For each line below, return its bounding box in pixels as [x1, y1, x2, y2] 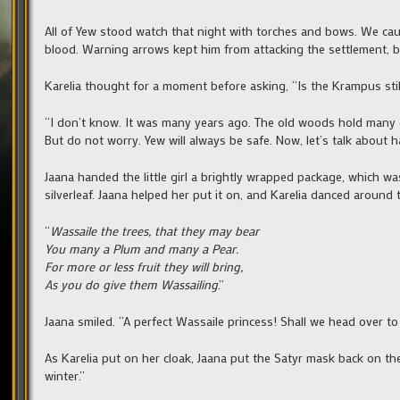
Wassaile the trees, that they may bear [50, 221, 259, 239]
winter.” [45, 366, 85, 384]
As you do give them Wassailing [45, 275, 218, 293]
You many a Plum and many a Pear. [45, 239, 238, 257]
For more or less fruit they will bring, [45, 257, 243, 275]
